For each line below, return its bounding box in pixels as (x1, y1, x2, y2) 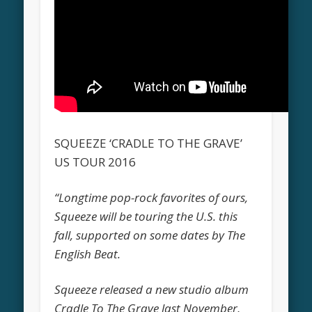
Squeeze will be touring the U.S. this (54, 208, 238, 224)
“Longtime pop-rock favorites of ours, (54, 189, 249, 205)
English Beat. (54, 245, 121, 262)
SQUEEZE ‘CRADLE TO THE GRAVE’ (54, 134, 243, 151)
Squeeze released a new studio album (54, 281, 249, 297)
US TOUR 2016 (54, 153, 136, 170)
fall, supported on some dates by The (54, 226, 246, 243)
